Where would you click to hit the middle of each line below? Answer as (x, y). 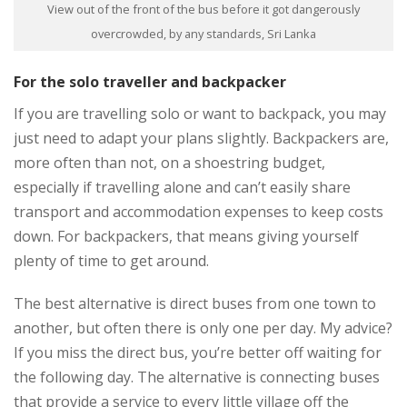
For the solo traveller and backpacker (150, 81)
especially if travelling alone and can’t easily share (182, 187)
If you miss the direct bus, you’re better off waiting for (198, 353)
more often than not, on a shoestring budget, (169, 162)
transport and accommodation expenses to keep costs (199, 211)
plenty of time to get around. (111, 260)
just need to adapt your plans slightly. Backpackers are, (201, 138)
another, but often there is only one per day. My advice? (203, 328)
